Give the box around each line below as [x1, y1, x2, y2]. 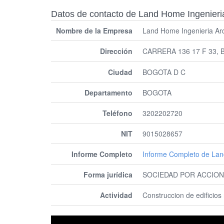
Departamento [84, 87, 132, 97]
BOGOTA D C [142, 67, 185, 77]
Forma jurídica [83, 169, 132, 179]
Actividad [100, 190, 132, 200]
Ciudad [108, 67, 132, 77]
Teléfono [102, 108, 132, 118]
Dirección [100, 46, 132, 56]
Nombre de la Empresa [56, 25, 132, 35]
